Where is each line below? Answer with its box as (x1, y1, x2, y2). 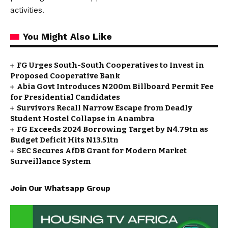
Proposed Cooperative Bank (10, 71, 120, 80)
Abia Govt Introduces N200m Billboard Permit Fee (17, 82, 214, 91)
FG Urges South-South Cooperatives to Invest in (17, 61, 205, 70)
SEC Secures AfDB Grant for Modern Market (17, 146, 187, 155)
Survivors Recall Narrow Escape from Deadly (17, 103, 193, 112)
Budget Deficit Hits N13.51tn (10, 135, 119, 145)
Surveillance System (10, 157, 91, 166)
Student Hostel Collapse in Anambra (10, 114, 154, 123)
